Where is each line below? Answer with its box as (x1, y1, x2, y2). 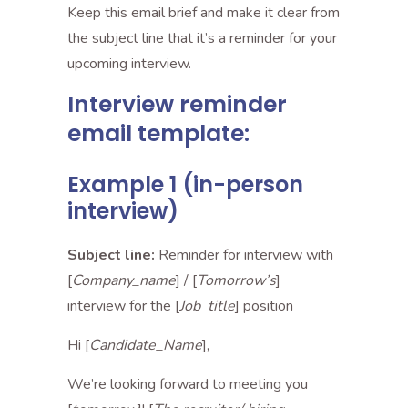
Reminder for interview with (155, 245, 333, 265)
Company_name (72, 270, 176, 291)
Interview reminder (67, 88, 287, 120)
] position (235, 296, 293, 316)
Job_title (179, 296, 235, 316)
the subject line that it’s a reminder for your (67, 28, 337, 48)
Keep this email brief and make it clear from (67, 3, 340, 23)
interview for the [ (67, 296, 179, 316)
